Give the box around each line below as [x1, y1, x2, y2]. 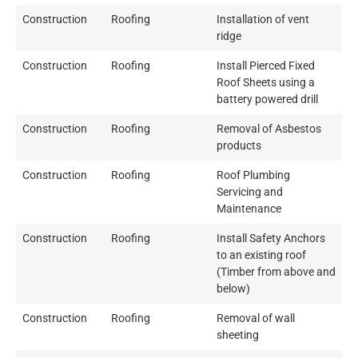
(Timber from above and [217, 265, 336, 280]
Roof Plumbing [217, 169, 290, 183]
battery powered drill [217, 93, 318, 107]
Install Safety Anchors [217, 232, 325, 246]
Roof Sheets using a [217, 76, 315, 90]
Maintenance [217, 202, 281, 217]
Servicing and [217, 185, 283, 200]
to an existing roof [217, 249, 306, 263]
